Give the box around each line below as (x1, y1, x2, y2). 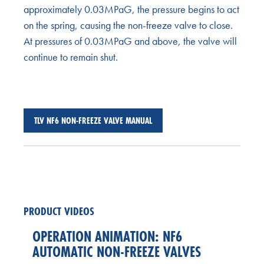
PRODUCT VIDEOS (24, 203, 94, 219)
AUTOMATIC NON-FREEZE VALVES (32, 241, 201, 262)
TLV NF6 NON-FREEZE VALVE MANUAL (34, 114, 152, 127)
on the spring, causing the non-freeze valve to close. (24, 18, 233, 32)
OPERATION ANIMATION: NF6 (32, 226, 182, 246)
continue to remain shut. (24, 49, 118, 64)
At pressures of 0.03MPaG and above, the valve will (24, 34, 237, 48)
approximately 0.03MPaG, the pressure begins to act (24, 2, 239, 16)
